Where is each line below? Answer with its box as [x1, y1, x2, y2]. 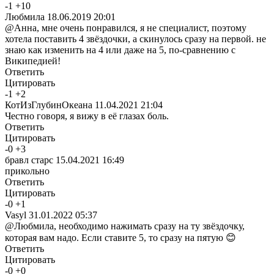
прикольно [5, 165, 50, 176]
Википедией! [5, 55, 61, 66]
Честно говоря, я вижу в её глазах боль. [5, 110, 169, 121]
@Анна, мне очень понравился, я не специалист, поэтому [5, 22, 246, 33]
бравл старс [5, 154, 53, 165]
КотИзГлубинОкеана [5, 99, 92, 110]
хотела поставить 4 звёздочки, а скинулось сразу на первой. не [5, 33, 266, 44]
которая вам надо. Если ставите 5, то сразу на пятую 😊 [5, 232, 236, 243]
